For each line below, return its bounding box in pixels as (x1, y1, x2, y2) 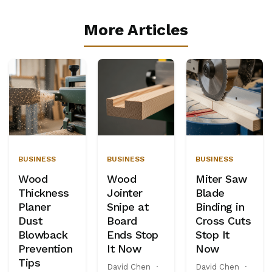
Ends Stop (107, 228, 158, 241)
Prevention (18, 242, 73, 255)
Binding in (195, 200, 245, 213)
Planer (18, 200, 51, 213)
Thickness (18, 186, 69, 199)
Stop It (195, 228, 229, 241)
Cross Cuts (195, 214, 251, 227)
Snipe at (107, 200, 149, 213)
